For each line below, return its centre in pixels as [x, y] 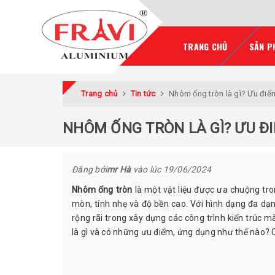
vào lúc [147, 169]
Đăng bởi [89, 169]
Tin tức [143, 94]
